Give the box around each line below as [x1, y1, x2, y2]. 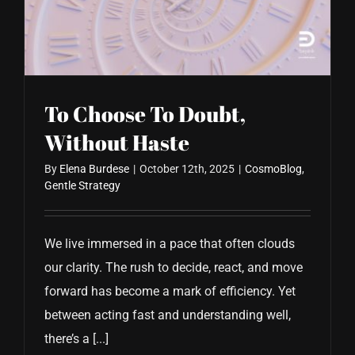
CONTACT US [19, 29, 94, 45]
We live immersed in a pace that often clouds [44, 236, 295, 252]
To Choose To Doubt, [44, 99, 246, 129]
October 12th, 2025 [139, 162, 235, 176]
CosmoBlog [245, 162, 302, 176]
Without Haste [44, 128, 189, 158]
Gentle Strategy [44, 179, 120, 193]
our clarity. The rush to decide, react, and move [44, 260, 303, 276]
